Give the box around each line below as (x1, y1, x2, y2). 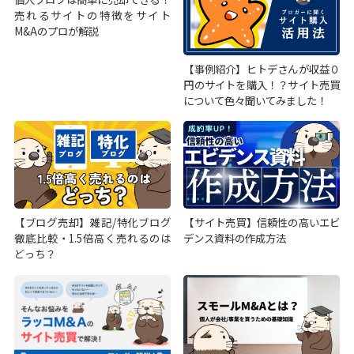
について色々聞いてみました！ (183, 92, 328, 108)
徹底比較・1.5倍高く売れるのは (13, 230, 171, 247)
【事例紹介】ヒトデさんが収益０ (183, 60, 341, 77)
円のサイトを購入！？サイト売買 (183, 76, 341, 92)
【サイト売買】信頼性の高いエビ (183, 214, 341, 231)
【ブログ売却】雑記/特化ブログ (13, 214, 171, 231)
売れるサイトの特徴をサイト (13, 7, 171, 24)
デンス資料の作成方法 (183, 230, 287, 247)
